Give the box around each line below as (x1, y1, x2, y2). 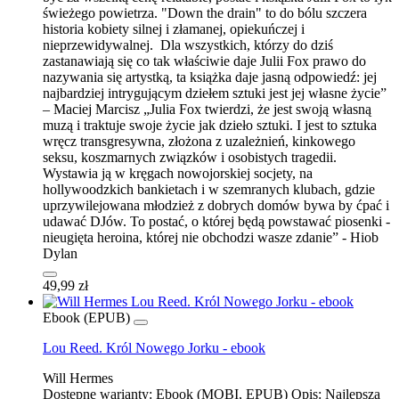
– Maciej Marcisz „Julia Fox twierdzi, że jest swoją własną (43, 101, 371, 117)
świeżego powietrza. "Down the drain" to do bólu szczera (43, 4, 367, 20)
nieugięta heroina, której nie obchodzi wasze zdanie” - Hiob (43, 229, 379, 245)
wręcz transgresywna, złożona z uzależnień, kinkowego (43, 133, 355, 149)
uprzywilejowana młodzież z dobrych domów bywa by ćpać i (43, 197, 389, 213)
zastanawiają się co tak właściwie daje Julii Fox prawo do (43, 53, 366, 69)
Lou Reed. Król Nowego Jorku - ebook (43, 339, 265, 355)
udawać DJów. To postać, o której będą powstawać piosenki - (43, 213, 390, 229)
